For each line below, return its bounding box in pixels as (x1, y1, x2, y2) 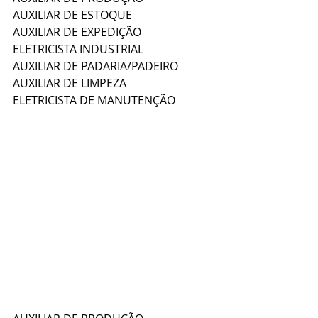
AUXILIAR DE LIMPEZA (13, 75, 126, 92)
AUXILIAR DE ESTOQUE (13, 7, 132, 23)
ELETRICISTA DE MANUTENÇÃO (13, 92, 175, 109)
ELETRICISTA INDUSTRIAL (13, 41, 143, 57)
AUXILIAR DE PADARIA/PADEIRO (13, 58, 178, 75)
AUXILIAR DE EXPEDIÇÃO (13, 24, 141, 40)
